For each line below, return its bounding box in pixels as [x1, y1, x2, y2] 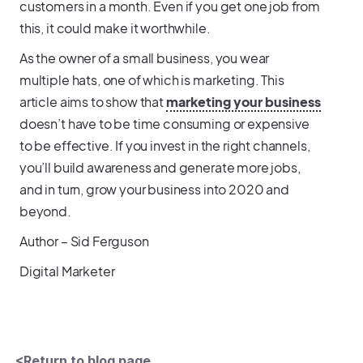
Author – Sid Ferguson [19, 232, 149, 250]
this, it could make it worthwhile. [19, 19, 211, 36]
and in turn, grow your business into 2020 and [19, 180, 289, 198]
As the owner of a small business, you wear [19, 49, 270, 66]
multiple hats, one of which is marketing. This [19, 70, 284, 88]
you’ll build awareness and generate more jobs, [19, 158, 301, 176]
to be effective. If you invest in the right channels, [19, 136, 310, 154]
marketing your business [165, 92, 321, 110]
